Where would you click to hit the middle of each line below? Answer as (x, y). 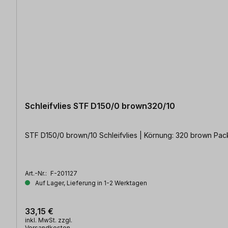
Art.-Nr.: (37, 174)
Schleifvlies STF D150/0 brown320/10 (100, 106)
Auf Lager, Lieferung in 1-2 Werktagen (90, 183)
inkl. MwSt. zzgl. (49, 220)
